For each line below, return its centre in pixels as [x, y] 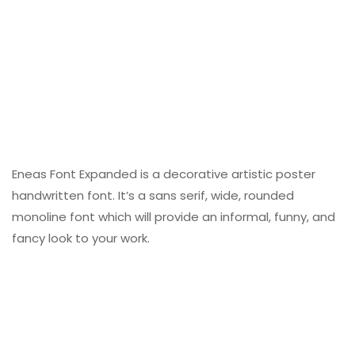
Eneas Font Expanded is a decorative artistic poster [164, 174]
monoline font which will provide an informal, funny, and [174, 217]
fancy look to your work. [81, 239]
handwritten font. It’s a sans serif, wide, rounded [153, 196]
